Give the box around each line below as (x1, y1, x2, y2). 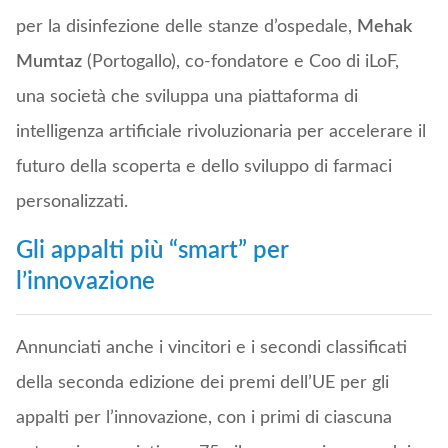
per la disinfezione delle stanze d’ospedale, (15, 18, 357, 37)
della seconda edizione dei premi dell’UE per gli (15, 374, 389, 393)
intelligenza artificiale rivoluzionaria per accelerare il (15, 123, 426, 142)
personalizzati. (15, 193, 128, 212)
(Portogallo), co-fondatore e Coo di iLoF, (81, 53, 399, 72)
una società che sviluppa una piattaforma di (15, 88, 358, 107)
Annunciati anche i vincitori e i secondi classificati (15, 339, 407, 358)
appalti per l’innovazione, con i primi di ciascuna (15, 409, 392, 428)
